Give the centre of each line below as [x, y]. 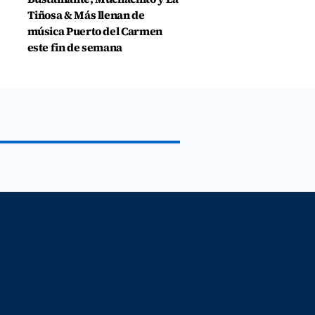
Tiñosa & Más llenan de [86, 15]
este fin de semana [75, 47]
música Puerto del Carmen [95, 31]
